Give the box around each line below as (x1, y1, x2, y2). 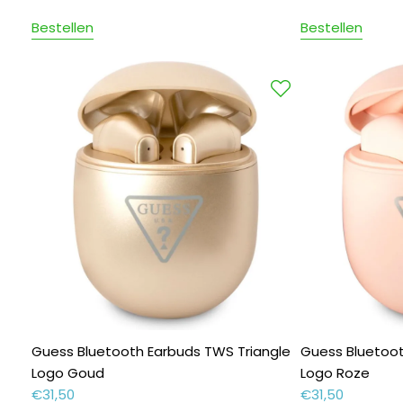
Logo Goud (31, 363, 104, 383)
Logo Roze (300, 363, 371, 383)
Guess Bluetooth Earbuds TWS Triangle (31, 342, 291, 362)
